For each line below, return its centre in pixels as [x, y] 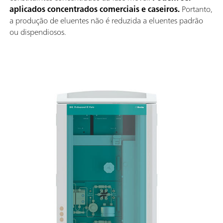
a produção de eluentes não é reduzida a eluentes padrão [106, 20]
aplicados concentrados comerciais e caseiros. [95, 9]
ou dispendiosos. [38, 32]
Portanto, [196, 9]
